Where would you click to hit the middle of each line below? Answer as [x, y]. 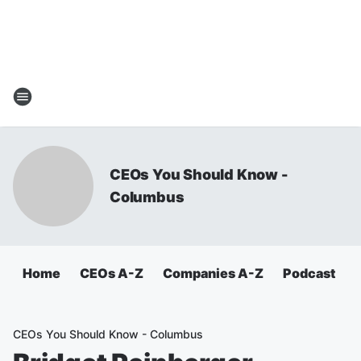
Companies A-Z [213, 273]
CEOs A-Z [112, 273]
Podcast [309, 273]
